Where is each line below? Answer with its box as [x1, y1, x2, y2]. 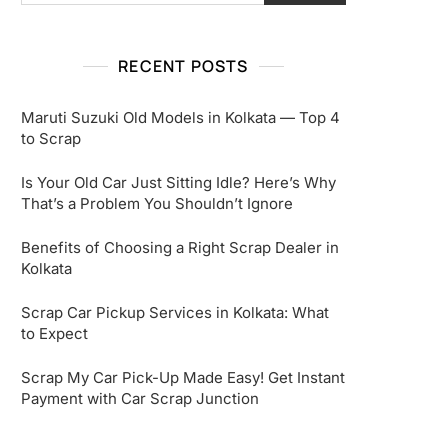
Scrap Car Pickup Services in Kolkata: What [21, 303, 329, 322]
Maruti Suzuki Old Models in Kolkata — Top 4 [21, 108, 340, 127]
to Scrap [21, 129, 81, 148]
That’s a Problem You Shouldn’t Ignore [21, 194, 293, 213]
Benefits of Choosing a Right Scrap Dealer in [21, 238, 339, 257]
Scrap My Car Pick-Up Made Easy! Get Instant [21, 368, 345, 387]
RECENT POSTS [118, 55, 249, 77]
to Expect [21, 324, 88, 343]
